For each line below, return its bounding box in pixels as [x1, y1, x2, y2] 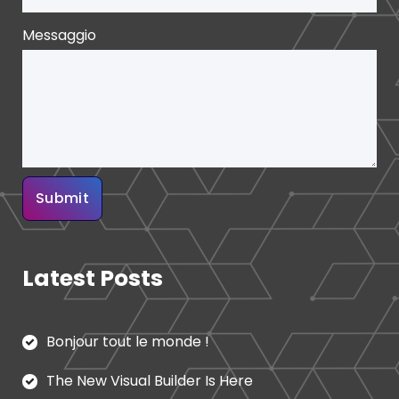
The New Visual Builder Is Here [46, 370, 253, 392]
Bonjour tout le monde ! [46, 331, 209, 353]
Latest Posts [22, 263, 163, 295]
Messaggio [22, 25, 96, 46]
